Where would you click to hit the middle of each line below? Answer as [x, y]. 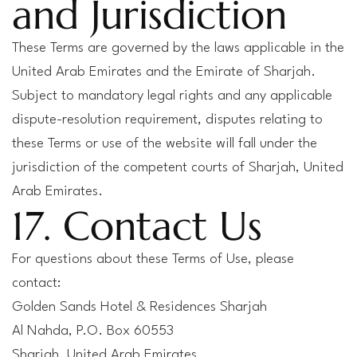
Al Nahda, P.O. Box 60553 [93, 331]
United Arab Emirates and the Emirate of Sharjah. [164, 72]
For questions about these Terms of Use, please [153, 259]
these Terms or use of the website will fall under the [165, 144]
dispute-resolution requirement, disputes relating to [167, 120]
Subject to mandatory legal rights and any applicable [172, 96]
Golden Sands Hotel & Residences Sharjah [139, 307]
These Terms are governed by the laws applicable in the [178, 48]
